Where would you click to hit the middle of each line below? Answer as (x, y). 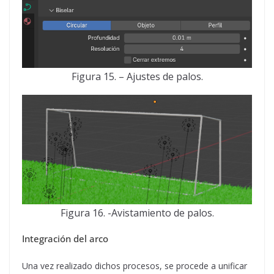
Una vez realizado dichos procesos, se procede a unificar (135, 266)
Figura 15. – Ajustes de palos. (137, 76)
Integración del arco (65, 239)
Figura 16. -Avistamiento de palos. (137, 213)
